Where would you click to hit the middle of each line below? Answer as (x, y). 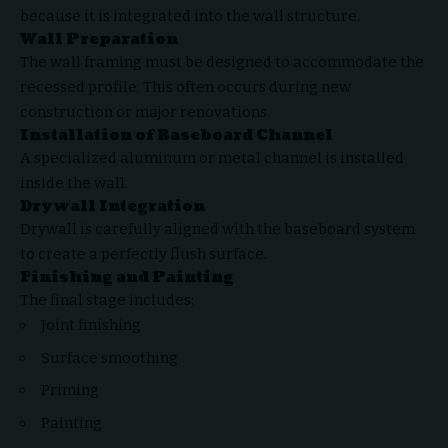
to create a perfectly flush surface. (143, 254)
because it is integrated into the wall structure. (190, 16)
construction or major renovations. (145, 112)
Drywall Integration (112, 206)
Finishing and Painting (127, 277)
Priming (70, 390)
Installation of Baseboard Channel (176, 135)
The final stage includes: (107, 300)
